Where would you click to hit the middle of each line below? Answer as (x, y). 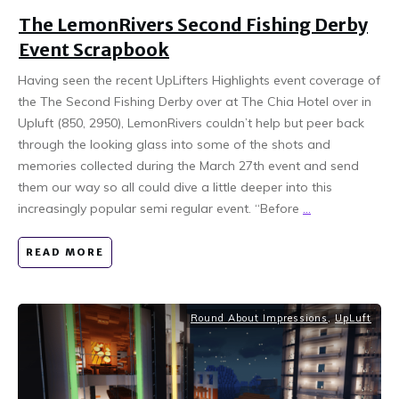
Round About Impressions (259, 318)
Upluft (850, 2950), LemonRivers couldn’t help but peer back (191, 122)
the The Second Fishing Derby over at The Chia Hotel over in (195, 101)
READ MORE (65, 252)
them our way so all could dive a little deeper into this (175, 187)
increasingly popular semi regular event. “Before (160, 208)
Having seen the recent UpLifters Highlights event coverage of (199, 80)
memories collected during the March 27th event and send (188, 165)
